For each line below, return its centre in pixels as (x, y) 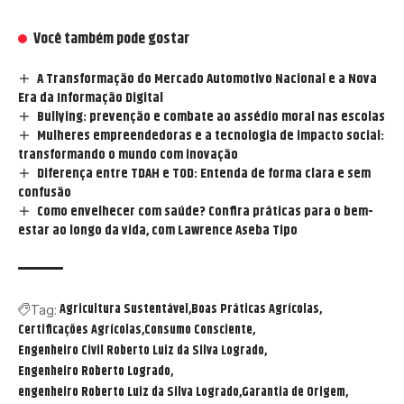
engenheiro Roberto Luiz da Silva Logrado (129, 392)
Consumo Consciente (198, 330)
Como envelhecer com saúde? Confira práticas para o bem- (206, 211)
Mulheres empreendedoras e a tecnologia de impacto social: (211, 135)
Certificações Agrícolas (80, 330)
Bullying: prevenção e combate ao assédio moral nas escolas (211, 116)
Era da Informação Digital (91, 97)
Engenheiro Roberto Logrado (94, 371)
